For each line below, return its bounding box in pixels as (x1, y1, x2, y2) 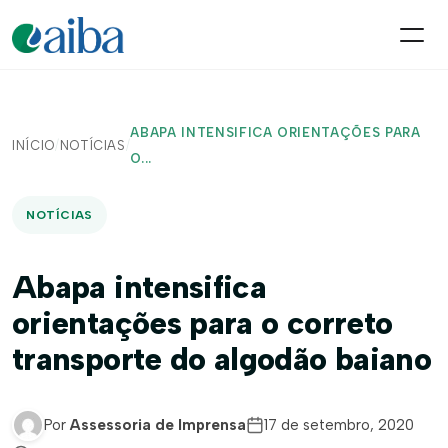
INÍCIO (12, 138, 55, 153)
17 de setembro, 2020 (264, 416, 414, 434)
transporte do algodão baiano (12, 340, 432, 378)
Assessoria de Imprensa (70, 416, 246, 434)
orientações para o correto (12, 304, 393, 342)
